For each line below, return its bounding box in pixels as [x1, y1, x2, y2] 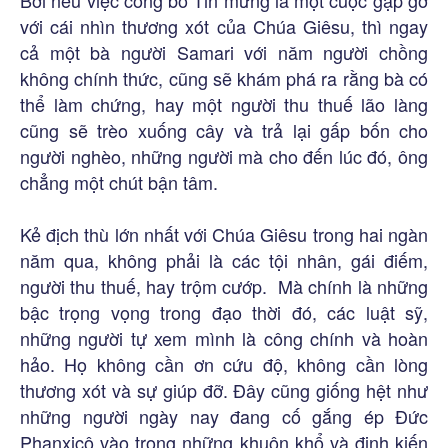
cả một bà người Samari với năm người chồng [20, 39, 428, 66]
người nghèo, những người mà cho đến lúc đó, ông [20, 143, 428, 170]
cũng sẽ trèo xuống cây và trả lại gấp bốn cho [20, 117, 428, 144]
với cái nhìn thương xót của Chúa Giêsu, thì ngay [20, 13, 428, 40]
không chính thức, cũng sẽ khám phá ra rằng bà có [20, 65, 428, 92]
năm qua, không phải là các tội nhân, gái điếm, [20, 247, 428, 274]
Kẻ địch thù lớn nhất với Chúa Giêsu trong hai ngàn [20, 221, 428, 248]
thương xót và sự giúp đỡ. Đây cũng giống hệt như [20, 377, 428, 404]
